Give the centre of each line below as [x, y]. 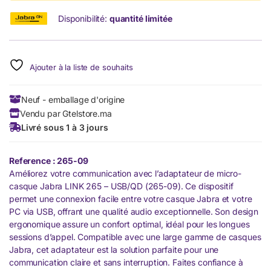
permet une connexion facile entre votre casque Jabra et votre [131, 198]
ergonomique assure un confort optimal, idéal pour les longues [129, 224]
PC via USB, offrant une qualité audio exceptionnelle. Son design [134, 211]
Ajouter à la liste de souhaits [81, 67]
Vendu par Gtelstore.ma [66, 113]
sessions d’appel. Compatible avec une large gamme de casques [135, 237]
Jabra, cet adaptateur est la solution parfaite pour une [114, 249]
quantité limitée [141, 18]
